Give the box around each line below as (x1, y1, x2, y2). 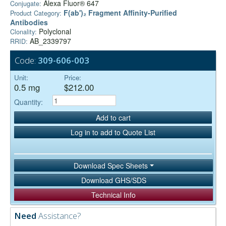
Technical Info (91, 190, 136, 200)
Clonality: (10, 27, 37, 37)
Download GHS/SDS (81, 175, 146, 186)
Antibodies (10, 17, 48, 28)
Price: (64, 73, 81, 83)
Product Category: (10, 9, 62, 18)
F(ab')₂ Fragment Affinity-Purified (64, 8, 177, 18)
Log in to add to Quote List (71, 127, 155, 137)
